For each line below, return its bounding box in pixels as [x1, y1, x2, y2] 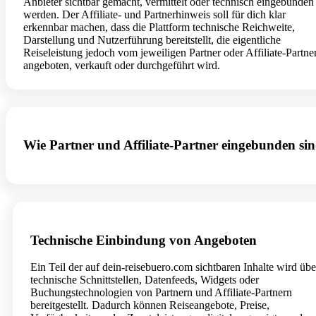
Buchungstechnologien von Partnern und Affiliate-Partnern [30, 286, 292, 299]
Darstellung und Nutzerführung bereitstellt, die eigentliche [23, 33, 281, 46]
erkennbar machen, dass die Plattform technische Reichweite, [23, 20, 295, 33]
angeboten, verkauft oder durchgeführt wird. [23, 59, 220, 71]
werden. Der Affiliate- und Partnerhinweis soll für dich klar [23, 8, 286, 20]
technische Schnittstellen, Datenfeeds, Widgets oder [30, 274, 259, 286]
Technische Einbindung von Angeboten [30, 232, 257, 248]
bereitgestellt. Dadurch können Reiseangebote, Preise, [30, 299, 269, 312]
